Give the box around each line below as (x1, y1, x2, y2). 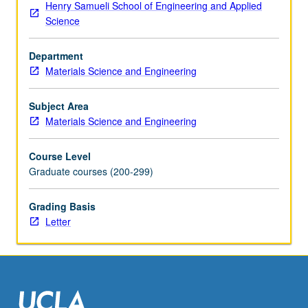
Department (29, 48, 83, 63)
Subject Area (29, 98, 89, 113)
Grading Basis (29, 199, 96, 213)
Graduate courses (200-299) (29, 164, 153, 178)
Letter (45, 214, 71, 228)
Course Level (29, 148, 91, 163)
